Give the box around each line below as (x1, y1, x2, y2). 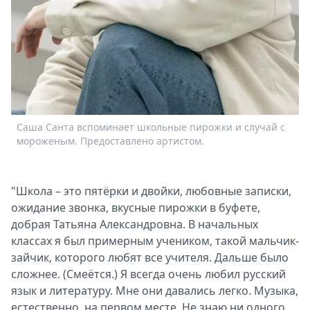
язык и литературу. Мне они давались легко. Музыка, (11, 282, 298, 298)
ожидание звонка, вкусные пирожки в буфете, (11, 199, 260, 215)
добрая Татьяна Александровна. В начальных (11, 216, 258, 232)
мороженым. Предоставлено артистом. (17, 134, 204, 147)
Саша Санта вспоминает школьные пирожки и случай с (17, 120, 285, 134)
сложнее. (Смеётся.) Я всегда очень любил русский (11, 266, 286, 282)
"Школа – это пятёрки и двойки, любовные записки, (11, 183, 291, 199)
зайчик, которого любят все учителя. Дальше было (11, 249, 289, 265)
